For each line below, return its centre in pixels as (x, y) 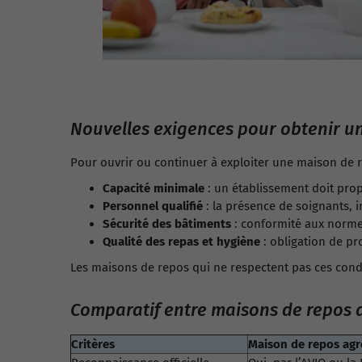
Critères (93, 344)
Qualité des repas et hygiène (181, 242)
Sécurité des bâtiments (167, 224)
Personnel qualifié (153, 206)
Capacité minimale (154, 188)
